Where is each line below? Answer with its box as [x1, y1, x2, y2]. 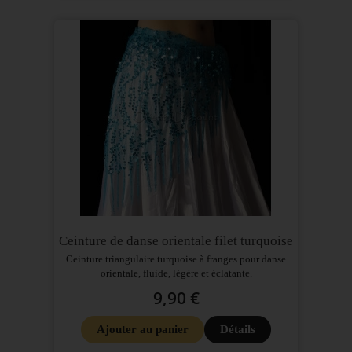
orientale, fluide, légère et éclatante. [100, 267, 252, 280]
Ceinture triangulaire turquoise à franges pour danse [66, 253, 286, 266]
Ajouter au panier [97, 323, 189, 336]
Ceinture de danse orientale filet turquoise [59, 233, 293, 249]
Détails [220, 323, 255, 336]
